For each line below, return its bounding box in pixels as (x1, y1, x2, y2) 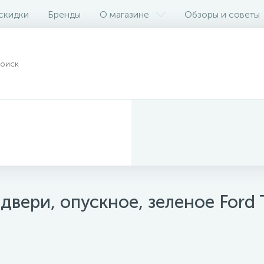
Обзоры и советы (184, 8, 260, 20)
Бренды (48, 8, 81, 20)
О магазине (100, 8, 149, 20)
